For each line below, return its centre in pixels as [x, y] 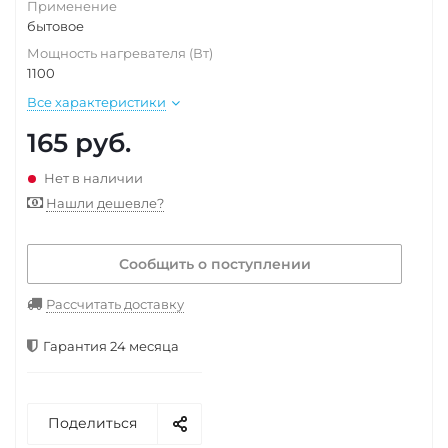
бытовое [55, 26]
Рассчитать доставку [115, 304]
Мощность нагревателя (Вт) [120, 53]
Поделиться [92, 423]
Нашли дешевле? [105, 203]
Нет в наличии [93, 178]
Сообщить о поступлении [214, 264]
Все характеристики [96, 102]
